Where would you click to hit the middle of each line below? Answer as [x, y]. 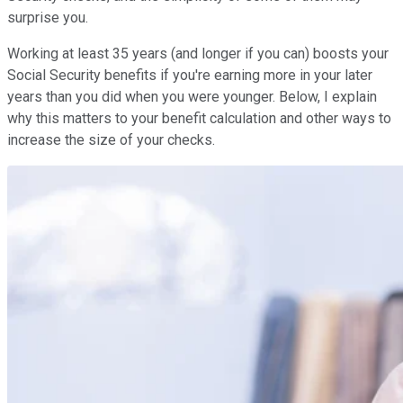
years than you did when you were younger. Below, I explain [192, 96]
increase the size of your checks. [111, 139]
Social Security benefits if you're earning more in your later [190, 75]
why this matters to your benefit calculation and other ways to [199, 118]
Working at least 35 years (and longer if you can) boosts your [198, 53]
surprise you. [48, 17]
